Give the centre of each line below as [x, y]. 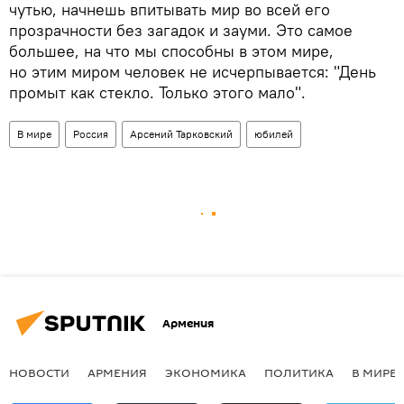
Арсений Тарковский [181, 134]
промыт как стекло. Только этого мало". [157, 93]
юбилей [274, 134]
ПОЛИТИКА [299, 373]
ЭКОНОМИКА [206, 373]
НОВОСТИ [39, 373]
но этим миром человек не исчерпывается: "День [193, 72]
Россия [91, 134]
